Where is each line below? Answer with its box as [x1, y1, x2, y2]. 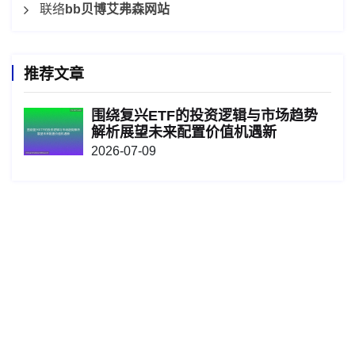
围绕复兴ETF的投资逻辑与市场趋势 [91, 108, 318, 124]
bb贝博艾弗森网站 [65, 2, 170, 17]
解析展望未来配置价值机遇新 [91, 124, 277, 141]
